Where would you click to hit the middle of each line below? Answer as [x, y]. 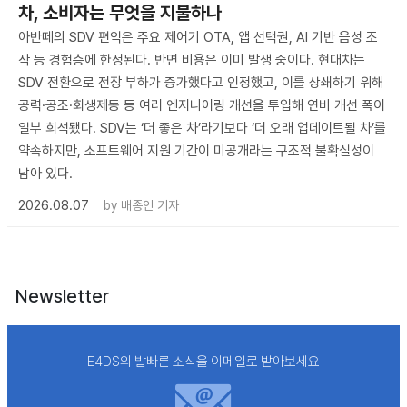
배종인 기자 [150, 205]
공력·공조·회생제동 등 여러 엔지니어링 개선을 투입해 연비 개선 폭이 [202, 105]
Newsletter [62, 296]
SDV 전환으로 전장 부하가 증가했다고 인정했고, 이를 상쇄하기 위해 [201, 82]
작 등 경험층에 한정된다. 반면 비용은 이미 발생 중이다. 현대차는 [192, 60]
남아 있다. [45, 173]
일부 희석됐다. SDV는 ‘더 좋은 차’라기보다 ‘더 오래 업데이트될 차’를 [202, 128]
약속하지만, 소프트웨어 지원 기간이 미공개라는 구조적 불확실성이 [196, 150]
